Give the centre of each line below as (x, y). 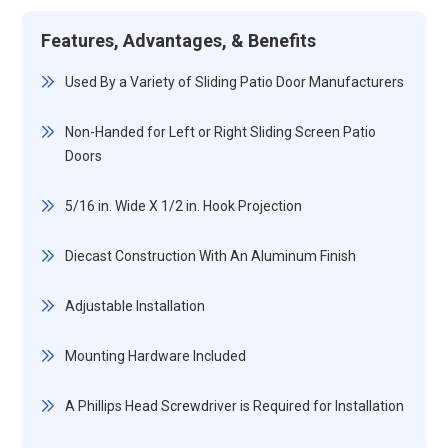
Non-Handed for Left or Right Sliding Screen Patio (220, 132)
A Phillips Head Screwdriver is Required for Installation (234, 406)
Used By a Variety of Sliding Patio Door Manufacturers (234, 82)
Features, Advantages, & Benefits (178, 40)
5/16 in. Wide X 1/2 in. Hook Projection (183, 206)
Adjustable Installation (134, 306)
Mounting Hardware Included (155, 356)
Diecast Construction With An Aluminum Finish (210, 256)
